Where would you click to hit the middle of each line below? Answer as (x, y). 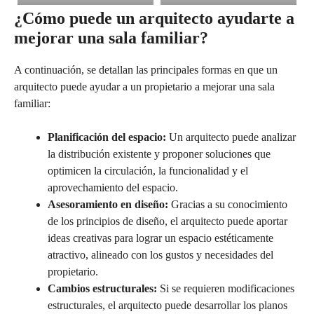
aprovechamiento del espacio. (113, 187)
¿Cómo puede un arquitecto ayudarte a (154, 18)
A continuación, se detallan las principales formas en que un (146, 69)
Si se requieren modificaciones (226, 288)
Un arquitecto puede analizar (231, 137)
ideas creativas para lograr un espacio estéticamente (161, 238)
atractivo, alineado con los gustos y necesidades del (161, 254)
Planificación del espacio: (107, 137)
